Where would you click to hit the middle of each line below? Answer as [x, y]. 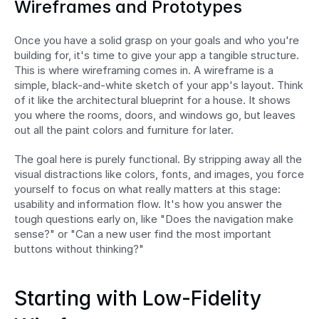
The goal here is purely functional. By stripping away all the [158, 159]
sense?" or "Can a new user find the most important [143, 234]
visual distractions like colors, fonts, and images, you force [159, 174]
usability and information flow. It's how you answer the [148, 204]
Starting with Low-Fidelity [138, 299]
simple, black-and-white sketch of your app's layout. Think [159, 85]
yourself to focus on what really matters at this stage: [147, 189]
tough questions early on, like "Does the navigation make [154, 219]
